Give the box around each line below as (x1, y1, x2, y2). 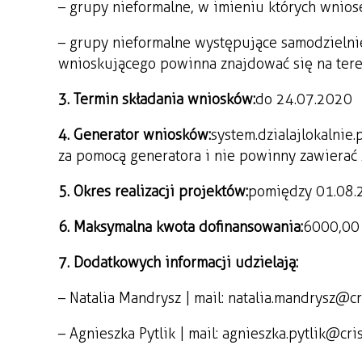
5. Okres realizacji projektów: (58, 183, 248, 200)
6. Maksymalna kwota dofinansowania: (58, 218, 303, 236)
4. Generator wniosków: (58, 126, 211, 144)
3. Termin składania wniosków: (58, 90, 255, 108)
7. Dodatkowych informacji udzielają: (58, 254, 298, 271)
